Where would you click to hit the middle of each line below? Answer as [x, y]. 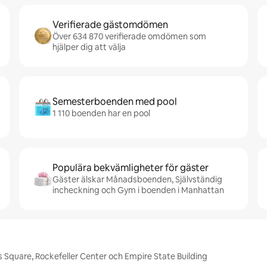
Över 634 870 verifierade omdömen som [129, 36]
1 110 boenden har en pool [101, 113]
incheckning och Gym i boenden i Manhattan [138, 190]
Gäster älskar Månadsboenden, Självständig [137, 179]
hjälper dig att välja [89, 47]
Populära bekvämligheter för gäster [131, 168]
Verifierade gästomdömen [110, 25]
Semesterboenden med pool [115, 102]
